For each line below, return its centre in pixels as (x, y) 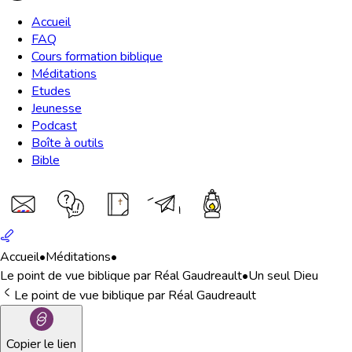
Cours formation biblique (97, 57)
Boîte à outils (68, 143)
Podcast (54, 126)
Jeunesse (57, 108)
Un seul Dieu (283, 276)
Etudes (51, 91)
